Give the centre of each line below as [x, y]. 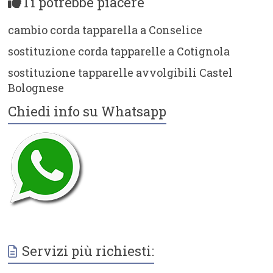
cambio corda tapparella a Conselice [105, 30]
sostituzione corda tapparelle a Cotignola [119, 51]
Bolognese [36, 87]
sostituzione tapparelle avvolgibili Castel [121, 72]
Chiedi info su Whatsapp [87, 111]
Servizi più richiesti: [88, 250]
